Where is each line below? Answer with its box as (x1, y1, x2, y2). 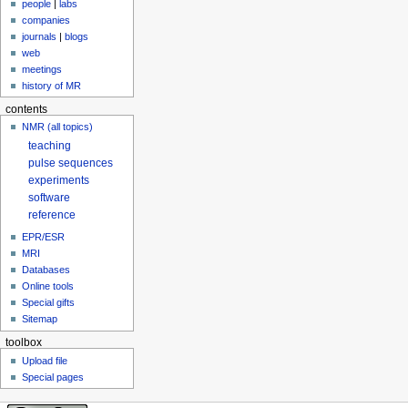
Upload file (22, 354, 68, 366)
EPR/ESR (22, 231, 66, 243)
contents (5, 103, 47, 115)
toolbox (5, 337, 42, 349)
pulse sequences (28, 156, 114, 169)
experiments (28, 174, 90, 188)
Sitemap (22, 313, 58, 325)
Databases (22, 264, 71, 276)
